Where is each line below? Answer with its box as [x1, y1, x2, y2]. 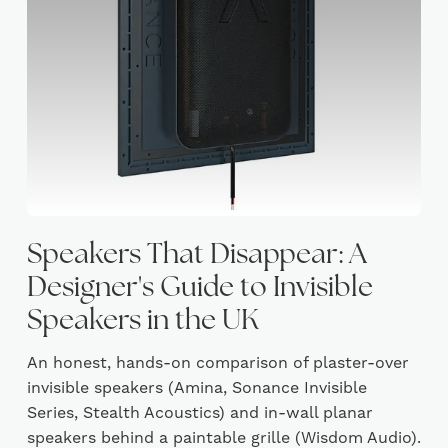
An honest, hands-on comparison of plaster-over [26, 353, 409, 373]
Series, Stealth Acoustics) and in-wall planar [26, 403, 373, 423]
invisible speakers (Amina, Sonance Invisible [26, 378, 367, 398]
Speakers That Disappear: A [26, 242, 367, 270]
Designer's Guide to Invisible [26, 275, 373, 303]
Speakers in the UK [26, 308, 259, 336]
